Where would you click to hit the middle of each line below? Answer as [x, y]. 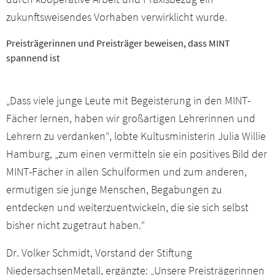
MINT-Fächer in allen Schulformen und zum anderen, [126, 172]
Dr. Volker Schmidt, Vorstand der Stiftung [99, 253]
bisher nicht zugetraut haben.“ [76, 225]
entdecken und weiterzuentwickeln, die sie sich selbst [127, 207]
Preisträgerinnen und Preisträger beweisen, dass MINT [118, 43]
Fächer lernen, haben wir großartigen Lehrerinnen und [131, 118]
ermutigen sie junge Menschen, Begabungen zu [114, 190]
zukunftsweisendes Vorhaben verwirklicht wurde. [117, 17]
